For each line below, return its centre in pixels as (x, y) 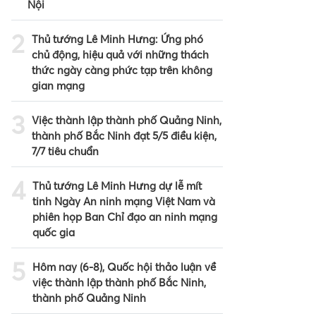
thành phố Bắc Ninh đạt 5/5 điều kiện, (124, 135)
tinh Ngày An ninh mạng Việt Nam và (124, 201)
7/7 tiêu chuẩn (65, 151)
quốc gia (54, 232)
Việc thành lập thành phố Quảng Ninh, (127, 120)
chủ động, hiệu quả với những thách (120, 54)
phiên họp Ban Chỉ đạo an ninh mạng (125, 217)
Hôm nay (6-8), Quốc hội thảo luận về (124, 267)
